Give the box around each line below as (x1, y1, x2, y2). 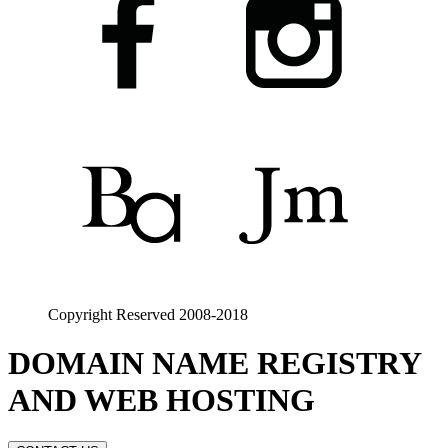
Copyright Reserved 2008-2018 (48, 306, 248, 323)
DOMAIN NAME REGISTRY (8, 345, 421, 382)
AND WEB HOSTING (8, 382, 315, 419)
